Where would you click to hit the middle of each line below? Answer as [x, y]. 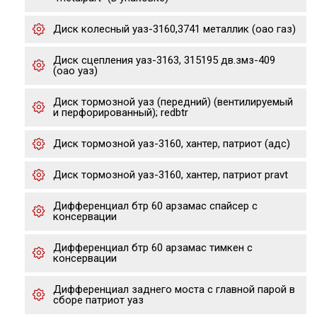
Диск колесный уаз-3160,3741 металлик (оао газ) [174, 29]
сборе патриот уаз [98, 300]
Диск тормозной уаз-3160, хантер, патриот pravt [171, 175]
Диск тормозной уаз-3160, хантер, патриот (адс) [172, 144]
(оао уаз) [75, 71]
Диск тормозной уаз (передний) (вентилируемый [173, 102]
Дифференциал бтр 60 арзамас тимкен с [153, 248]
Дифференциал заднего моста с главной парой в [174, 289]
